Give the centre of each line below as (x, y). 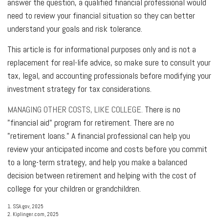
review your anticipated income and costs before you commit (107, 149)
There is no (162, 109)
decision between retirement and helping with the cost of (102, 175)
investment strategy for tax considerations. (79, 88)
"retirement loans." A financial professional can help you (99, 135)
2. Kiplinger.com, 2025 (33, 214)
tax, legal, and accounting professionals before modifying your (109, 75)
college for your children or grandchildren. (74, 188)
